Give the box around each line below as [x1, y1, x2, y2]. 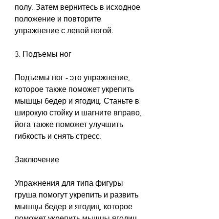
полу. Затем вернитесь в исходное [15, 2, 140, 12]
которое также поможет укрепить [15, 84, 134, 94]
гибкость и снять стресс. [15, 131, 102, 141]
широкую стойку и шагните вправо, [15, 108, 142, 117]
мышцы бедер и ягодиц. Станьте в [15, 96, 139, 106]
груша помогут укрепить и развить [15, 190, 138, 199]
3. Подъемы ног [15, 49, 71, 59]
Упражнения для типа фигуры [15, 178, 123, 188]
